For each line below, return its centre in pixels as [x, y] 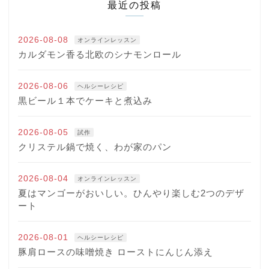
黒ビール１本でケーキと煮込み [85, 101]
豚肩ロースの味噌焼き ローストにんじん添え [116, 252]
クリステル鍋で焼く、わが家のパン [95, 147]
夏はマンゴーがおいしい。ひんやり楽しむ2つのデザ [131, 193]
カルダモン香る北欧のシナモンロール [100, 55]
